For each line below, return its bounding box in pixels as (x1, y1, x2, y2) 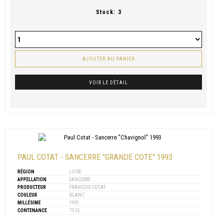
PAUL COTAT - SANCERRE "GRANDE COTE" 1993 (17, 152, 172, 162)
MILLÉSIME (17, 200, 41, 206)
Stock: (95, 9, 115, 16)
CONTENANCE (17, 208, 47, 214)
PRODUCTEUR (17, 185, 46, 190)
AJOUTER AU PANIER (82, 56, 135, 62)
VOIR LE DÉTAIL (89, 80, 128, 86)
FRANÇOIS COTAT (68, 185, 106, 190)
